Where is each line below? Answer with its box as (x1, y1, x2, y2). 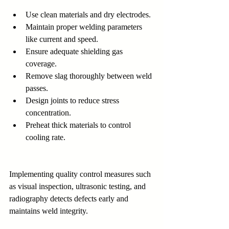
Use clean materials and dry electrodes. (26, 10, 151, 19)
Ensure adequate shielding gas (26, 47, 125, 56)
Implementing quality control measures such (9, 169, 153, 178)
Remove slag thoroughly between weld (26, 71, 154, 80)
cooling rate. (26, 132, 65, 142)
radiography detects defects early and (9, 194, 130, 203)
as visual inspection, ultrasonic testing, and (9, 181, 148, 191)
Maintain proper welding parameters (26, 22, 144, 31)
